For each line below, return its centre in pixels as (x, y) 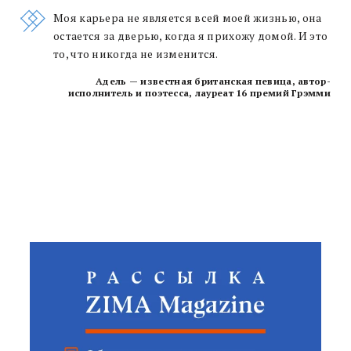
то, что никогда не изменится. (136, 54)
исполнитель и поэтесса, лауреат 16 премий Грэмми (199, 92)
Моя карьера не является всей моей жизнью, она (188, 18)
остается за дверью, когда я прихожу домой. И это (191, 36)
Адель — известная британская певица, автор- (213, 81)
